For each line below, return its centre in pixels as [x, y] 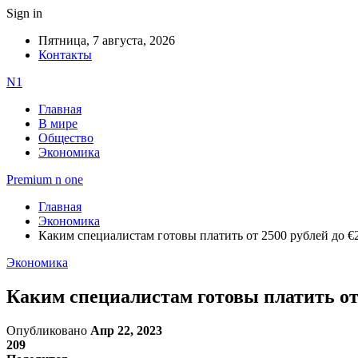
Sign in [24, 13]
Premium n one [45, 179]
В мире [58, 123]
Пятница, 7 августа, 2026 [107, 40]
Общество [66, 138]
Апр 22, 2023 [126, 330]
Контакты [65, 55]
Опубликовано [48, 330]
